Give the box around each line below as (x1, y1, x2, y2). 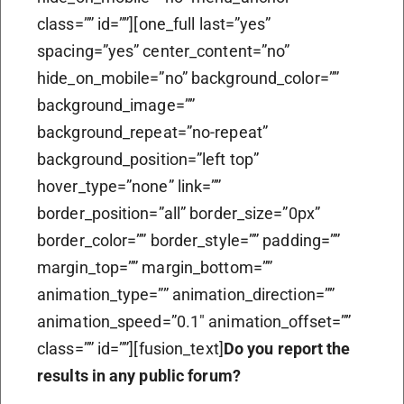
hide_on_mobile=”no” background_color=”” (37, 68, 339, 87)
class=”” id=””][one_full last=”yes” (37, 14, 271, 33)
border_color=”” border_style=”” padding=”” (37, 230, 341, 250)
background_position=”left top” (37, 149, 260, 169)
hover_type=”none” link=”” (37, 176, 222, 196)
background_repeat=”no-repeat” (37, 122, 268, 142)
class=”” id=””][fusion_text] (37, 338, 224, 358)
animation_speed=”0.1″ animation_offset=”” (37, 311, 352, 331)
